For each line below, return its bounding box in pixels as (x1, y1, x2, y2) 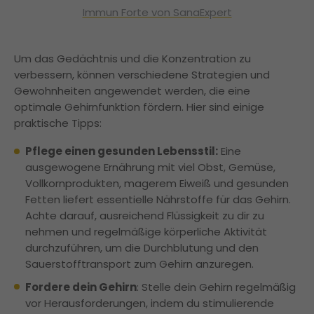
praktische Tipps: (14, 115, 102, 130)
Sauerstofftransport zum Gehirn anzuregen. (25, 257, 254, 272)
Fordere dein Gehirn (25, 279, 137, 294)
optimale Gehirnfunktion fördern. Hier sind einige (14, 99, 264, 114)
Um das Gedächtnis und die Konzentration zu (14, 50, 251, 66)
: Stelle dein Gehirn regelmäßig (137, 279, 296, 294)
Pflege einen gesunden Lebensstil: (25, 144, 218, 159)
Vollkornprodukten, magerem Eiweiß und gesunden (25, 176, 289, 191)
